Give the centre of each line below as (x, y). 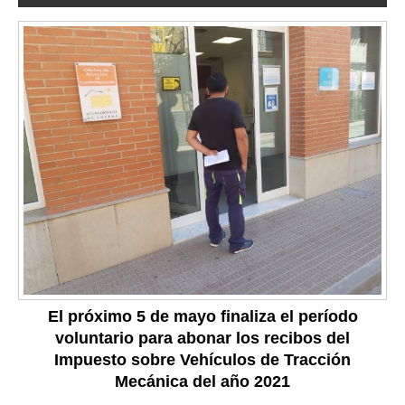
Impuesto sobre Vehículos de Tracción (202, 359)
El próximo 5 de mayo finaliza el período (202, 316)
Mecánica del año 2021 (202, 381)
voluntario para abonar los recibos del (202, 338)
